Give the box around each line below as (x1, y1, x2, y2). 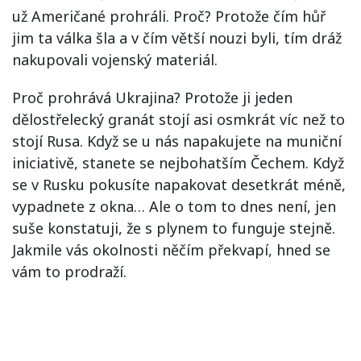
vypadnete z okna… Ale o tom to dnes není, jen (12, 196, 336, 216)
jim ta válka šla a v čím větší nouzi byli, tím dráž (12, 27, 342, 48)
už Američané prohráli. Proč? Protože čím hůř (12, 6, 326, 26)
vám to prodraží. (12, 261, 127, 281)
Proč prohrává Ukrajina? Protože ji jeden (12, 87, 293, 107)
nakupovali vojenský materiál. (12, 49, 218, 69)
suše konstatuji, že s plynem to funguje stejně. (12, 218, 335, 238)
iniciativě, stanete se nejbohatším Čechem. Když (12, 152, 344, 172)
